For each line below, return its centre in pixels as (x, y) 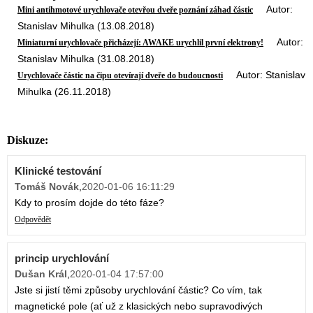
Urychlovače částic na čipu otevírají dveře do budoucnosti (120, 75)
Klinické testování (58, 171)
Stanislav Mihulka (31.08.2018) (86, 59)
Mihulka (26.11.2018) (64, 92)
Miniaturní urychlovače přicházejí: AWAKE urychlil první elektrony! (140, 43)
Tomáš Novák (47, 187)
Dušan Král (41, 274)
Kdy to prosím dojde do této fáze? (89, 203)
